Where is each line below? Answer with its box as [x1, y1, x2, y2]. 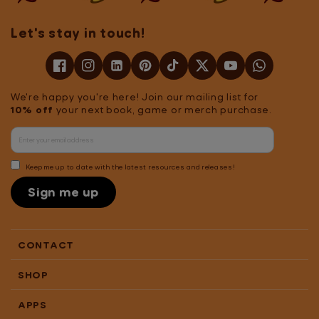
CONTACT [18, 238, 75, 251]
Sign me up [28, 184, 100, 199]
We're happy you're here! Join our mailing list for [11, 90, 259, 103]
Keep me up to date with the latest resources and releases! [23, 162, 236, 171]
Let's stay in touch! [11, 24, 145, 41]
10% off [11, 103, 54, 115]
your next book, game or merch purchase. [53, 103, 272, 115]
